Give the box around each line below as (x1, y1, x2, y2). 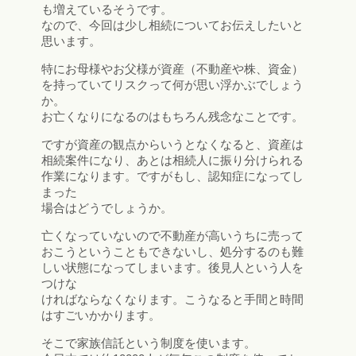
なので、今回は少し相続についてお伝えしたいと (41, 18, 304, 33)
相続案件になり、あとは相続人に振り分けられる (41, 153, 304, 168)
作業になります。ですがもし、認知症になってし (41, 169, 304, 184)
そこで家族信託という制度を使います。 (41, 336, 256, 350)
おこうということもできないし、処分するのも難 (41, 245, 304, 259)
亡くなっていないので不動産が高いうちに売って (41, 229, 304, 243)
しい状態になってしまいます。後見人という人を (41, 261, 304, 275)
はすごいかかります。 (41, 308, 161, 323)
